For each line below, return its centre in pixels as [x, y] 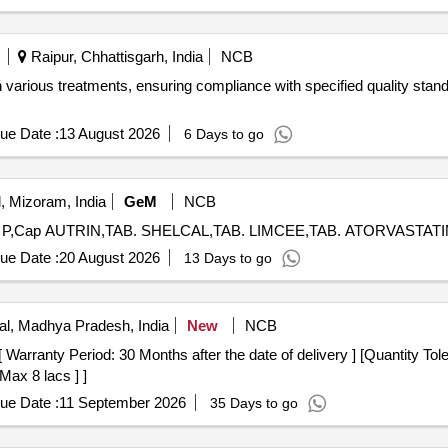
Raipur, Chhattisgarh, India [114, 56]
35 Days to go [253, 403]
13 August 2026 [109, 133]
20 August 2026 [109, 257]
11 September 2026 [122, 402]
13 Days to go [227, 258]
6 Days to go [223, 134]
